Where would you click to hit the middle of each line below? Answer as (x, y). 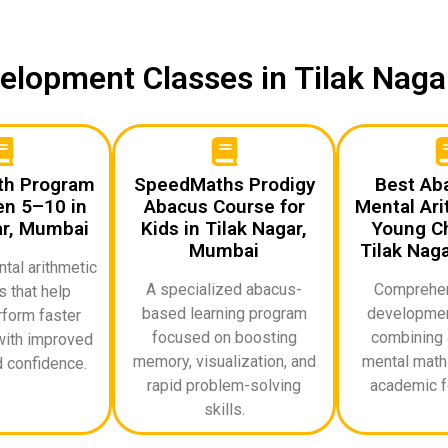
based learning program (224, 313)
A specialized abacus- (224, 289)
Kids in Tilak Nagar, (224, 228)
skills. (224, 409)
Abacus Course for (224, 206)
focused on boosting (224, 337)
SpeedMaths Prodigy (224, 184)
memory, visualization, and (224, 361)
